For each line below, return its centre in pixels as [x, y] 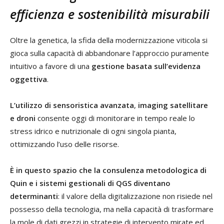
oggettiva [28, 79]
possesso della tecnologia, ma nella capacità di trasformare [112, 209]
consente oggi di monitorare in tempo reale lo [115, 118]
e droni [23, 118]
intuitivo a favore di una [51, 66]
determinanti [34, 196]
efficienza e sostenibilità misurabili [110, 14]
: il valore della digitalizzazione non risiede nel [135, 196]
